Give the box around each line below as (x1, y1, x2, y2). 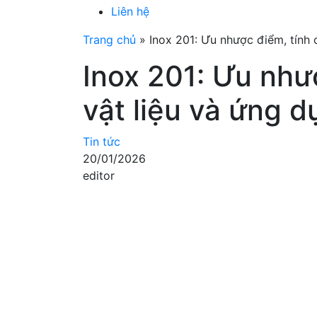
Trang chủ (83, 33, 136, 47)
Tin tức (83, 134, 120, 149)
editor (83, 168, 115, 183)
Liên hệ (111, 4, 149, 18)
